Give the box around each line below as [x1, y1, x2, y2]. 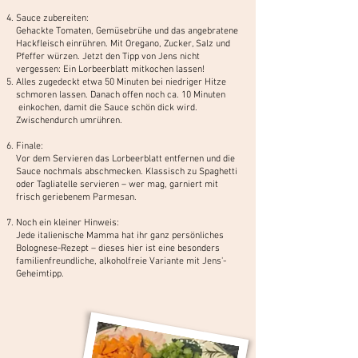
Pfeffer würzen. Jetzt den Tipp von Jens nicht [16, 50, 200, 62]
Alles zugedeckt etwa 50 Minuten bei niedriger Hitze [16, 76, 226, 88]
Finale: [16, 140, 43, 152]
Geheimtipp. [16, 268, 64, 280]
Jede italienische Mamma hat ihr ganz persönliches [16, 229, 224, 241]
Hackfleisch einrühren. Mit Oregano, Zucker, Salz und [16, 38, 230, 50]
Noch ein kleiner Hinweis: [16, 217, 119, 229]
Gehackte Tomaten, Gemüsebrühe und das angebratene [16, 25, 238, 37]
